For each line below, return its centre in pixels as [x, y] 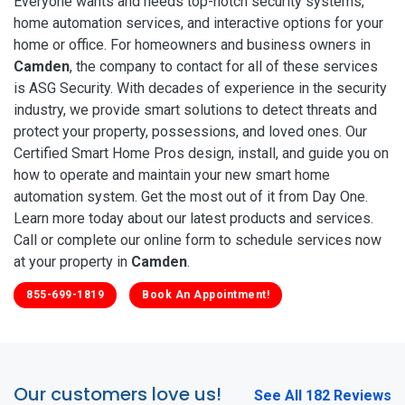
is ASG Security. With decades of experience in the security [200, 88]
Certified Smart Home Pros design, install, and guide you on [201, 153]
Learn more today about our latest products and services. [193, 218]
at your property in [72, 261]
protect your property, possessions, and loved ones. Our [190, 131]
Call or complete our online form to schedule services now [198, 240]
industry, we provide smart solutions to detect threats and [195, 109]
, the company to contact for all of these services [224, 66]
